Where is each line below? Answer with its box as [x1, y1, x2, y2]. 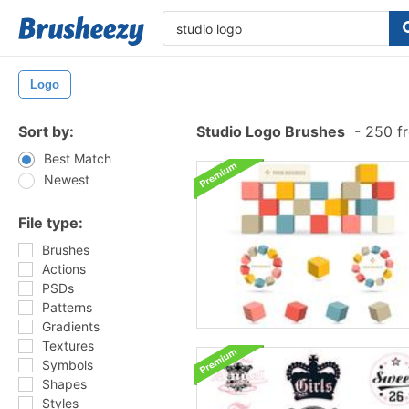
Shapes [42, 376, 87, 392]
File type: [18, 214, 83, 232]
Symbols [42, 357, 93, 372]
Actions [42, 261, 86, 277]
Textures [42, 338, 94, 353]
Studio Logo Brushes [196, 122, 345, 141]
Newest [44, 172, 89, 187]
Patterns [42, 299, 92, 315]
